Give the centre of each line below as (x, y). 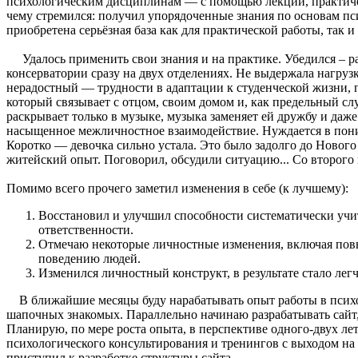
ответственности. (86, 229)
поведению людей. (89, 258)
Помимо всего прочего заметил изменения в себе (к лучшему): (177, 188)
